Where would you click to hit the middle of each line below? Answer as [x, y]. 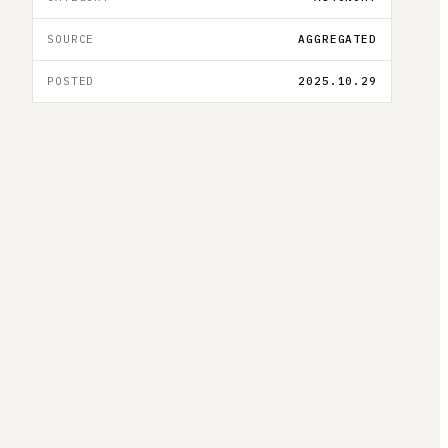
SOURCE [71, 38]
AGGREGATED [337, 38]
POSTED [71, 80]
